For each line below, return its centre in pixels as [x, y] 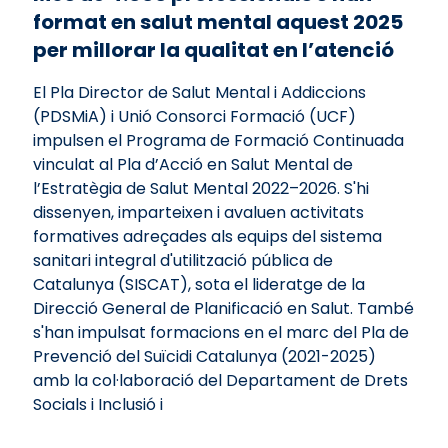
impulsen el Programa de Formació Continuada [218, 141]
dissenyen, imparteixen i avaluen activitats [198, 213]
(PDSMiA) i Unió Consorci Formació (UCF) [194, 117]
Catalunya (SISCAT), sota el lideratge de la [198, 285]
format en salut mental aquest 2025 [217, 22]
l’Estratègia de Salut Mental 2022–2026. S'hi [200, 189]
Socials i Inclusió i [97, 405]
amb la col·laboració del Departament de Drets [220, 381]
